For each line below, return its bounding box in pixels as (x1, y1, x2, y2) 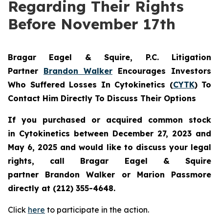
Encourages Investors (112, 66, 211, 76)
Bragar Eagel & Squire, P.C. (8, 52, 172, 62)
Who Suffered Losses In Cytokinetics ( (8, 80, 173, 89)
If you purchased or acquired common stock (8, 115, 211, 125)
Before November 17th (8, 15, 175, 33)
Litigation (172, 52, 211, 62)
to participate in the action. (45, 205, 149, 215)
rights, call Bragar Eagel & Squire (8, 156, 211, 166)
